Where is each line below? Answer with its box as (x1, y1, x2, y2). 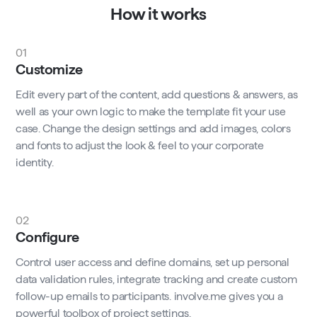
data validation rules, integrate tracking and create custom (16, 273, 297, 286)
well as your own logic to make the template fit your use (16, 105, 286, 118)
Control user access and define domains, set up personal (16, 256, 289, 269)
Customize (16, 62, 83, 78)
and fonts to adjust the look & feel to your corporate (16, 139, 264, 152)
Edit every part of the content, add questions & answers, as (16, 88, 298, 101)
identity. (16, 156, 54, 169)
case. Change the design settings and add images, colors (16, 122, 291, 135)
